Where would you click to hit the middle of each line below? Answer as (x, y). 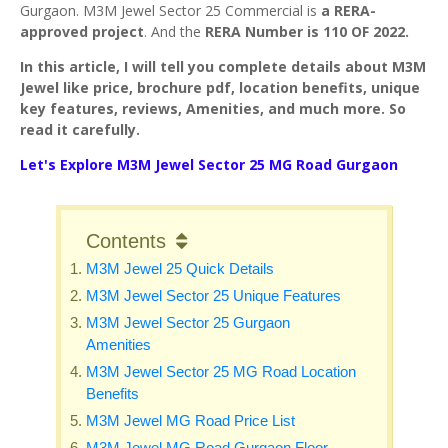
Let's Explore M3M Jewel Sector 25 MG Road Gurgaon (209, 164)
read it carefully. (80, 129)
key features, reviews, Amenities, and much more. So (213, 108)
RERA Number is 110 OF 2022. (307, 31)
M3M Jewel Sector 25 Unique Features (214, 295)
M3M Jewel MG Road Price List (191, 420)
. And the (174, 31)
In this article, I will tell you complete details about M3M (223, 66)
